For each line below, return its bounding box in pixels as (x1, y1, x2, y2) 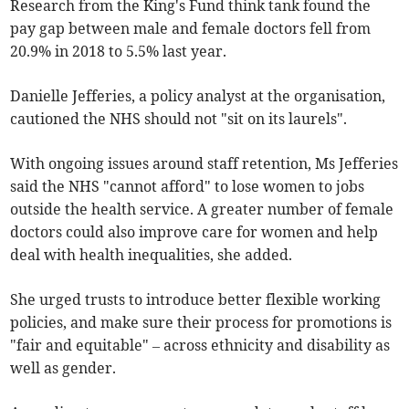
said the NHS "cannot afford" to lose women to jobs (10, 177, 365, 196)
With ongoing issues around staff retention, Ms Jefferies (10, 154, 399, 173)
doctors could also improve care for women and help (10, 223, 379, 242)
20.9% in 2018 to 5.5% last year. (10, 42, 227, 61)
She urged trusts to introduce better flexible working (10, 290, 382, 309)
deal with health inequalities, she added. (10, 246, 293, 265)
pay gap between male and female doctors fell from (10, 19, 372, 38)
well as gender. (10, 359, 117, 378)
